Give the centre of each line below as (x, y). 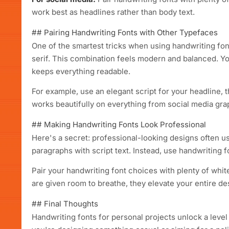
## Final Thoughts (65, 204)
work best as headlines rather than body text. (113, 12)
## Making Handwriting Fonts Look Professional (119, 124)
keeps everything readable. (81, 71)
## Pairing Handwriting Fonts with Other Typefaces (125, 32)
